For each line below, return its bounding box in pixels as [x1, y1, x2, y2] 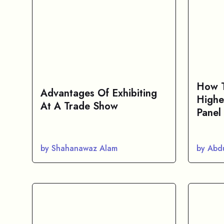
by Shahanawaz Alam [40, 142, 117, 154]
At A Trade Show [40, 99, 118, 113]
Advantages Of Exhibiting [40, 86, 157, 100]
